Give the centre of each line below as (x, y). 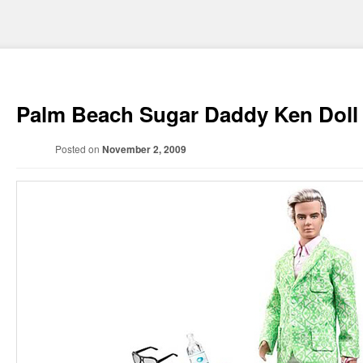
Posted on (78, 148)
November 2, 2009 (144, 149)
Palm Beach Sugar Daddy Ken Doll (188, 113)
